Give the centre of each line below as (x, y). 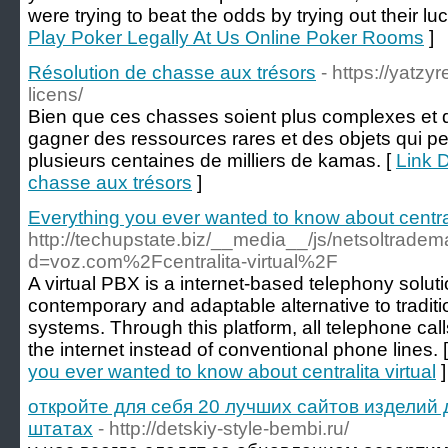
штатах (60, 428)
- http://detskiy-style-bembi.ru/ (223, 428)
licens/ (55, 94)
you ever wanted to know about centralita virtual (232, 371)
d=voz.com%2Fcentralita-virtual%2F (183, 261)
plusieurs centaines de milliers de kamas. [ (212, 160)
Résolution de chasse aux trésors (172, 72)
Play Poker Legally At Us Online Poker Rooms (226, 37)
